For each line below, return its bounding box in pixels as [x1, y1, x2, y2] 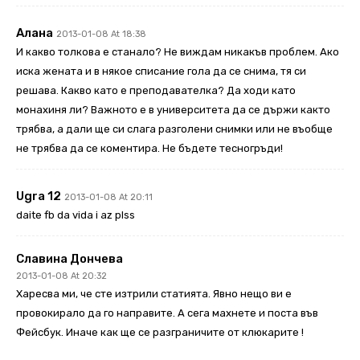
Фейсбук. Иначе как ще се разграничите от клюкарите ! [16, 325, 304, 338]
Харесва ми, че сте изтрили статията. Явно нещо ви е [16, 287, 292, 300]
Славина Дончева [16, 251, 123, 266]
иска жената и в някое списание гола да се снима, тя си [16, 64, 306, 77]
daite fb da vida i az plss [16, 208, 135, 221]
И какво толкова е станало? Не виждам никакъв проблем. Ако [16, 45, 339, 58]
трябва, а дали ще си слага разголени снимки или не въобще [16, 122, 333, 135]
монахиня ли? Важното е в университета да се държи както [16, 103, 330, 116]
